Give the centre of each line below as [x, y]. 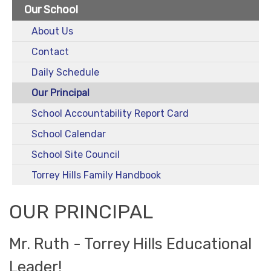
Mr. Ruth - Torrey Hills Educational [130, 243]
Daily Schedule [65, 72]
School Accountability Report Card [110, 113]
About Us [52, 31]
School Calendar [69, 134]
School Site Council [76, 154]
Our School [51, 9]
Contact [50, 51]
